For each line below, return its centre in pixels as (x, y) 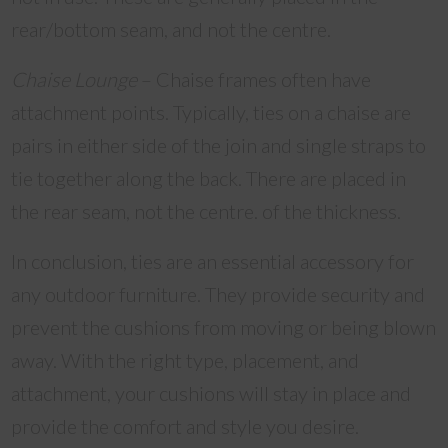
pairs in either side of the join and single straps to (219, 144)
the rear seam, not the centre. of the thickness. (206, 210)
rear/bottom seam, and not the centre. (171, 28)
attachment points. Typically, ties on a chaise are (211, 111)
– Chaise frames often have (254, 78)
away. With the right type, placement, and (185, 359)
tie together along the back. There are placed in (209, 177)
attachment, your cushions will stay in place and (211, 392)
